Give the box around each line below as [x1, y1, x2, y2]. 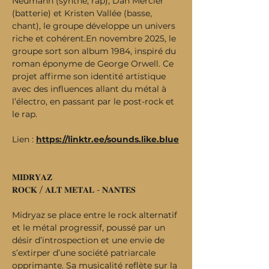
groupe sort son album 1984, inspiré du [12, 46, 178, 56]
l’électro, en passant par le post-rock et [12, 96, 177, 107]
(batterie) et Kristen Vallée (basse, [12, 8, 154, 19]
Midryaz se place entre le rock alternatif [12, 210, 180, 220]
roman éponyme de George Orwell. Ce [12, 58, 176, 69]
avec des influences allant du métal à [12, 83, 169, 94]
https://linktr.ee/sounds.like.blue [36, 134, 179, 145]
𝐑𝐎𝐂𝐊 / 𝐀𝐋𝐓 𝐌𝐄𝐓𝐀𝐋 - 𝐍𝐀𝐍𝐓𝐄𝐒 [12, 184, 136, 195]
